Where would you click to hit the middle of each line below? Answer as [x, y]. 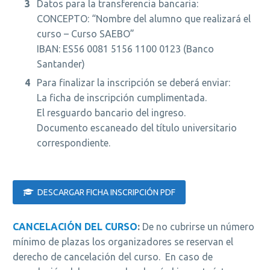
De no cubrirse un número [197, 226]
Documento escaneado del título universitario [137, 128]
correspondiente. [74, 143]
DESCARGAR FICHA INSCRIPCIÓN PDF [106, 192]
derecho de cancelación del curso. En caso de [113, 256]
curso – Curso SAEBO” [86, 34]
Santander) [61, 64]
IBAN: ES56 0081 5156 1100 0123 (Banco [125, 49]
